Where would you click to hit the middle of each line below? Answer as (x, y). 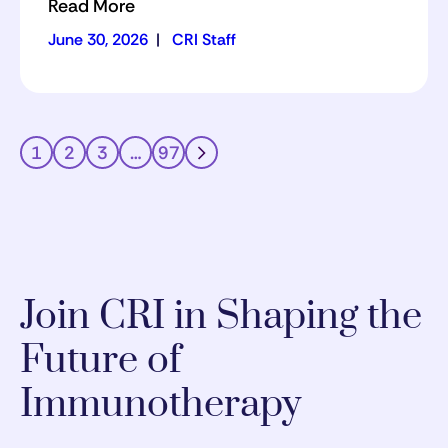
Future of (100, 361)
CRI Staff (204, 40)
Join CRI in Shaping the (221, 317)
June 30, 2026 (98, 40)
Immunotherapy (160, 405)
